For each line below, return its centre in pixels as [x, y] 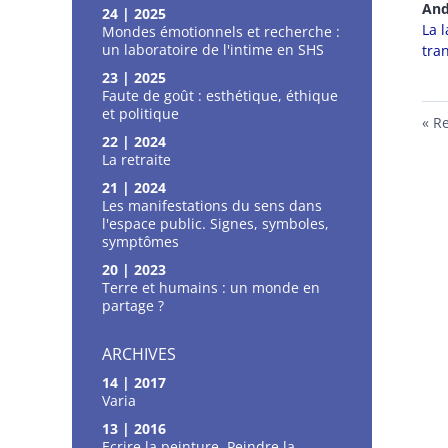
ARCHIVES [139, 353]
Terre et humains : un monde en [211, 287]
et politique [140, 113]
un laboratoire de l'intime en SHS [213, 49]
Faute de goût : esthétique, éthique [220, 95]
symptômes [140, 241]
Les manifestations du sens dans [212, 205]
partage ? [133, 305]
